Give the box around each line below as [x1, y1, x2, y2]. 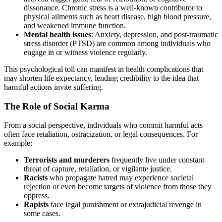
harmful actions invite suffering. [4, 83, 103, 91]
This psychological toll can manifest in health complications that [4, 65, 203, 73]
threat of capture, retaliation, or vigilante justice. [24, 165, 172, 173]
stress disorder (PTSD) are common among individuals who [24, 39, 211, 48]
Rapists [24, 200, 49, 209]
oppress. [24, 191, 50, 200]
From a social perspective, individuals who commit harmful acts [4, 121, 203, 130]
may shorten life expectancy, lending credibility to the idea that [4, 74, 199, 82]
